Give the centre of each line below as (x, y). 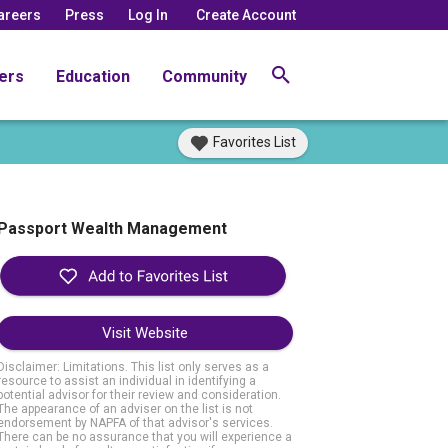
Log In (148, 14)
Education (93, 76)
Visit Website (144, 333)
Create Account (246, 14)
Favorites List (254, 142)
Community (204, 76)
